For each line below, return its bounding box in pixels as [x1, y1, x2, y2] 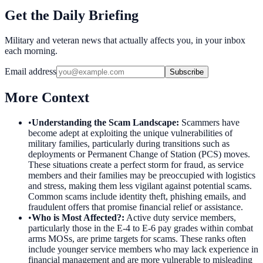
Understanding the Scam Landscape [32, 117, 176, 127]
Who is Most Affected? [32, 212, 122, 222]
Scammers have [181, 117, 240, 127]
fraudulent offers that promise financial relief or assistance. [28, 201, 243, 212]
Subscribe [170, 67, 204, 76]
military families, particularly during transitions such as [28, 138, 230, 149]
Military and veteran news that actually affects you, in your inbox [5, 35, 245, 45]
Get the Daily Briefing [5, 7, 139, 23]
